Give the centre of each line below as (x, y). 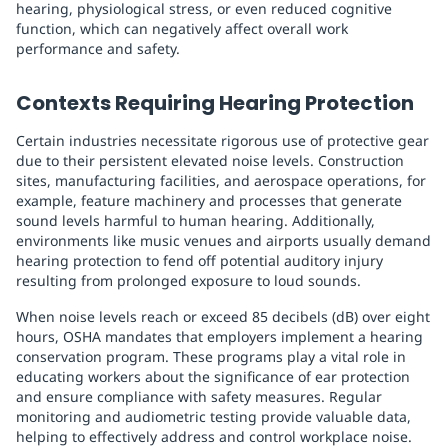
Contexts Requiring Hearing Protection (215, 103)
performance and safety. (98, 49)
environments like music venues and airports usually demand (223, 241)
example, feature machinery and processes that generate (209, 201)
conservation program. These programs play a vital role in (211, 357)
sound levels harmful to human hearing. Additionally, (195, 221)
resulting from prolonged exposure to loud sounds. (188, 281)
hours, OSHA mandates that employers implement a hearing (219, 337)
